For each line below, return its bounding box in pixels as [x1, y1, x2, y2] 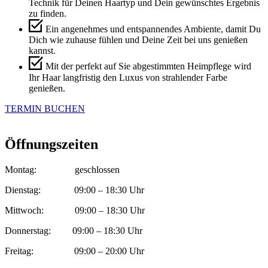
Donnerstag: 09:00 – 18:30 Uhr [5, 226, 142, 236]
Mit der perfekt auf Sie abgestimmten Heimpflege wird [45, 61, 251, 72]
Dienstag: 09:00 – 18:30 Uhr [5, 185, 144, 196]
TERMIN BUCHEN [5, 103, 85, 114]
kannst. [29, 45, 56, 56]
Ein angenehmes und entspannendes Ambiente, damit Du [45, 24, 261, 35]
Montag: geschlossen [5, 165, 120, 175]
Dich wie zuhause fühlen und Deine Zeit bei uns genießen [29, 35, 248, 45]
